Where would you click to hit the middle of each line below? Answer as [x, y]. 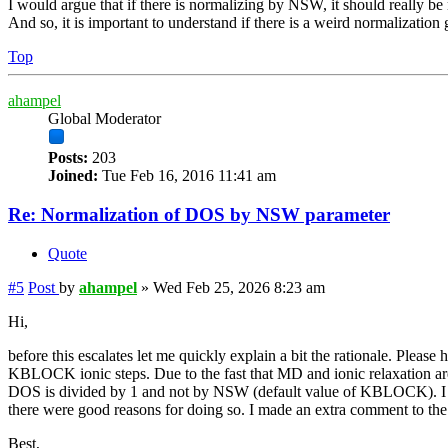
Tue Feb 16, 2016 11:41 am [187, 176]
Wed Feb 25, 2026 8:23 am [239, 287]
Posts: [68, 158]
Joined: [73, 176]
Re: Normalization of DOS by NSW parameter [199, 215]
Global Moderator [104, 119]
